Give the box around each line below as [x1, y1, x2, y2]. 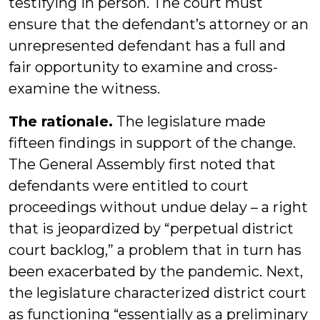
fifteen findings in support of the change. [9, 134, 296, 151]
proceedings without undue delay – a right [9, 199, 308, 216]
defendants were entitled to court [9, 177, 249, 194]
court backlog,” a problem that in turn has [9, 241, 301, 259]
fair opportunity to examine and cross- [9, 59, 278, 76]
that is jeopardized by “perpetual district [9, 220, 294, 237]
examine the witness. [9, 80, 160, 97]
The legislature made [113, 113, 266, 130]
